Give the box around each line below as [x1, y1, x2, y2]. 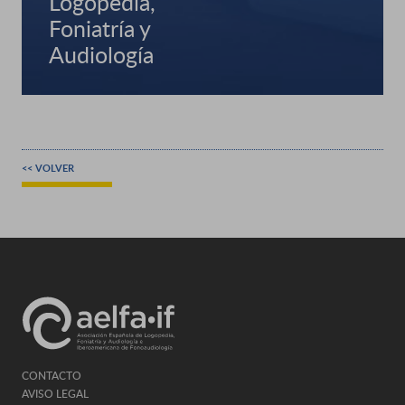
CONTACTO [22, 367, 81, 382]
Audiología [49, 39, 154, 71]
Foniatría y [49, 13, 150, 44]
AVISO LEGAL [22, 385, 89, 400]
